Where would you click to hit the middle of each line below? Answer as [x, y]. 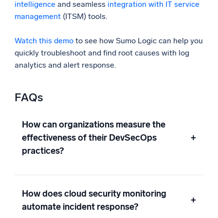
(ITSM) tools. [84, 17]
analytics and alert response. [65, 65]
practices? [43, 151]
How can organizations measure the [94, 124]
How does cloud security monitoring [94, 193]
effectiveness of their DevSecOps [89, 137]
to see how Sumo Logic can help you [138, 41]
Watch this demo [44, 41]
